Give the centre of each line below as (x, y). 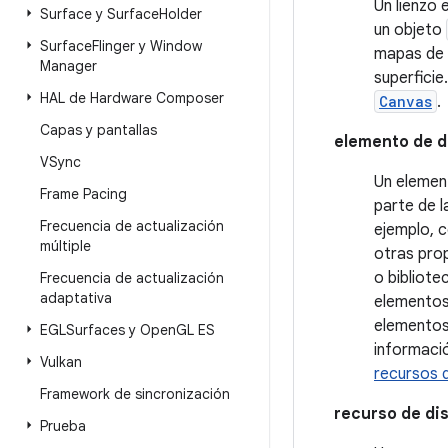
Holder (180, 14)
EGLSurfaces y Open (108, 330)
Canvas (405, 101)
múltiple (65, 246)
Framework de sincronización (135, 394)
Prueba (63, 426)
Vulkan (61, 362)
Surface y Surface (99, 14)
